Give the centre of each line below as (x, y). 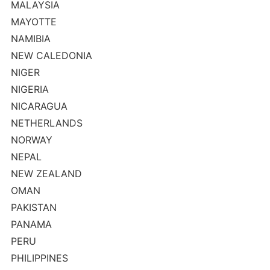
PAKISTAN (33, 207)
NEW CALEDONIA (51, 55)
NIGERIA (30, 89)
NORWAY (31, 140)
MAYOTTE (33, 22)
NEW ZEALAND (46, 174)
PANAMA (31, 224)
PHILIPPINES (39, 258)
